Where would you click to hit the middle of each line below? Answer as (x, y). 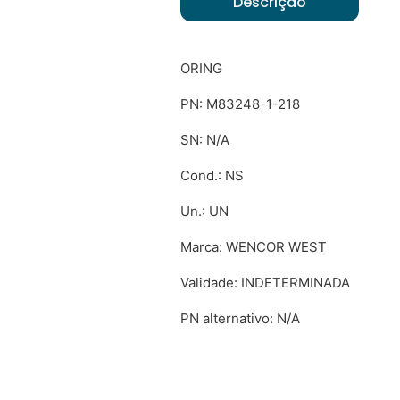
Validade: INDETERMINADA (265, 283)
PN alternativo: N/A (240, 318)
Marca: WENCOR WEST (253, 247)
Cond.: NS (212, 175)
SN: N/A (204, 140)
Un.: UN (204, 211)
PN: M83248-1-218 (240, 104)
